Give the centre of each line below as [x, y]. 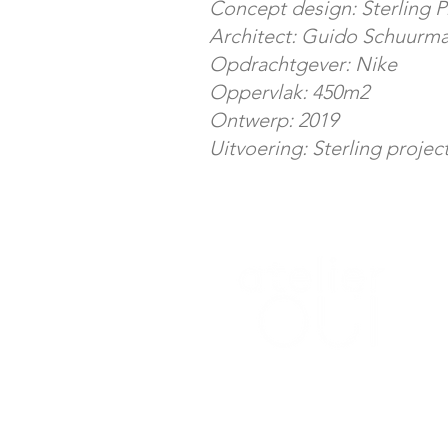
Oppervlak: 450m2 [289, 92]
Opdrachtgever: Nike [303, 64]
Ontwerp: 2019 [273, 120]
